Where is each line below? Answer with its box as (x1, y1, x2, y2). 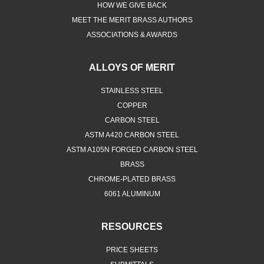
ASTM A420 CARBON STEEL (85, 131, 179, 140)
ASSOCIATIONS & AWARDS (87, 31, 177, 39)
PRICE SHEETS (106, 246, 158, 255)
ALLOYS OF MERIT (89, 62, 175, 73)
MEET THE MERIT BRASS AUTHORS (71, 16, 193, 25)
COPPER (117, 101, 147, 110)
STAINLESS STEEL (101, 87, 163, 95)
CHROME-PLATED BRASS (88, 175, 176, 184)
